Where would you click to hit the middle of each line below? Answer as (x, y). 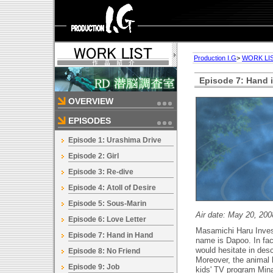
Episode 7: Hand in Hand (111, 235)
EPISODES (90, 121)
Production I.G (215, 58)
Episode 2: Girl (94, 156)
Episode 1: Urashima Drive (115, 140)
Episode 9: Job (94, 267)
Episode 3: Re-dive (101, 172)
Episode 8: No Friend (104, 251)
